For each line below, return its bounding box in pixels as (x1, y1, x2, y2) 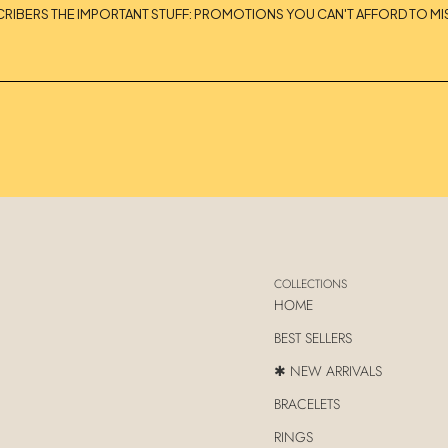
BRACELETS (274, 393, 340, 414)
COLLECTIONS (274, 274, 347, 293)
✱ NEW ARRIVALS (274, 360, 382, 381)
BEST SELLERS (274, 327, 352, 348)
